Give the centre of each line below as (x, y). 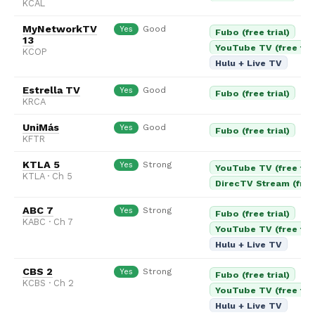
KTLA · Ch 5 (47, 176)
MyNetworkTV (60, 29)
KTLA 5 (41, 165)
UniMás (41, 128)
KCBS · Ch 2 (48, 283)
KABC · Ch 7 (48, 222)
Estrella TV (51, 90)
